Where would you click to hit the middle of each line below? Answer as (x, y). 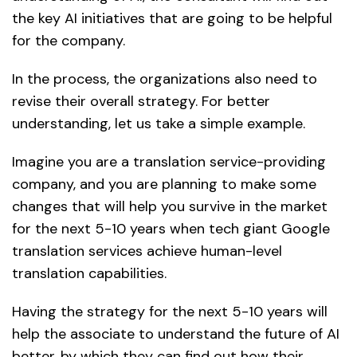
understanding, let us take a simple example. (159, 123)
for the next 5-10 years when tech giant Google (171, 228)
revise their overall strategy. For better (141, 101)
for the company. (69, 40)
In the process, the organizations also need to (165, 78)
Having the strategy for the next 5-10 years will (170, 311)
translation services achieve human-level (147, 251)
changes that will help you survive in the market (170, 206)
